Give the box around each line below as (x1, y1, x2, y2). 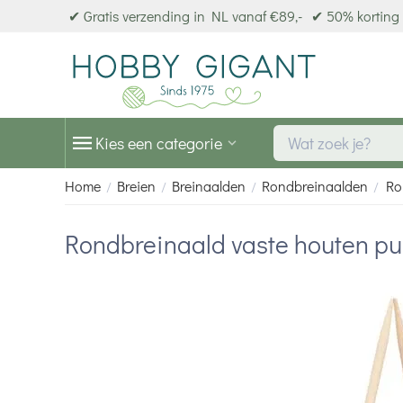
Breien (117, 176, 156, 195)
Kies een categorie (95, 132, 222, 154)
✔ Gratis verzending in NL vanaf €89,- (68, 6, 302, 25)
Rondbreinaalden (262, 176, 368, 195)
